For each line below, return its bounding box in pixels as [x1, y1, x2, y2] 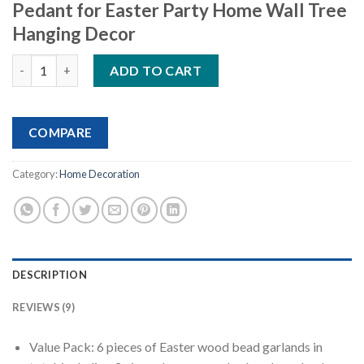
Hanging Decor [12, 22, 136, 45]
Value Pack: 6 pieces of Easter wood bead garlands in [28, 339, 323, 355]
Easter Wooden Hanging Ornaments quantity [11, 55, 264, 70]
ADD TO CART [110, 62, 202, 78]
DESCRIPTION [12, 268, 87, 282]
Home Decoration [59, 167, 140, 181]
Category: [12, 167, 59, 181]
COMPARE [28, 124, 93, 140]
